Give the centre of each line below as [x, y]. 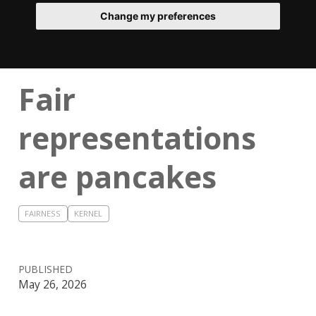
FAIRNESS [43, 214]
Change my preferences [158, 16]
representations [137, 138]
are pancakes [117, 177]
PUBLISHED [45, 269]
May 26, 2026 [53, 285]
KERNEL [89, 214]
